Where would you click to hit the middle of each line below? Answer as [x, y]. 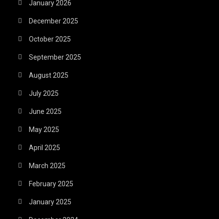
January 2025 [50, 202]
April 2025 [45, 147]
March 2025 [47, 165]
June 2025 [45, 111]
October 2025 [50, 39]
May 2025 [44, 129]
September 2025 [55, 57]
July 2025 [44, 93]
